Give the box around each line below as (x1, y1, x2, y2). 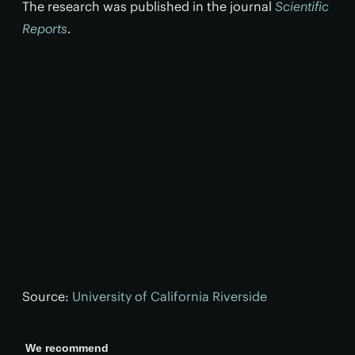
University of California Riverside (72, 288, 267, 304)
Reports (22, 21, 67, 36)
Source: (22, 288, 72, 304)
